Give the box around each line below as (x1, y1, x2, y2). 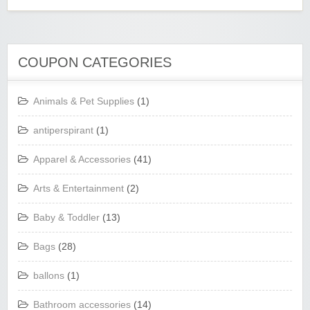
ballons (33, 270, 64, 281)
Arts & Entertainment (33, 183, 124, 194)
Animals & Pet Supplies (33, 95, 134, 107)
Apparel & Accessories (33, 154, 131, 165)
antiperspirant (33, 125, 93, 136)
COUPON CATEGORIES (18, 54, 172, 70)
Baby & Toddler (33, 212, 100, 223)
